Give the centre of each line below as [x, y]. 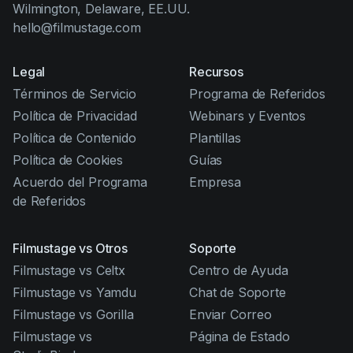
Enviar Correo [230, 314]
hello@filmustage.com [77, 28]
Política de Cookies [68, 160]
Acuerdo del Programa [80, 182]
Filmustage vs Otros [70, 248]
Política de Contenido [74, 138]
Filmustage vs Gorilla [73, 314]
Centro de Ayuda [239, 270]
